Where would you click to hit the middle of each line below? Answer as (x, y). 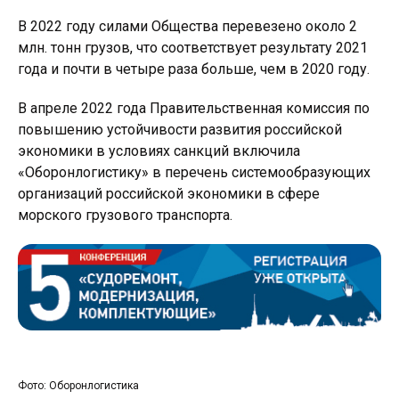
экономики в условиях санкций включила (159, 151)
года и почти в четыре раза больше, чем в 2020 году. (194, 69)
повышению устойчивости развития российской (180, 130)
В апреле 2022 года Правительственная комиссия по (194, 108)
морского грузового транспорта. (125, 215)
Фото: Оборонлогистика (78, 386)
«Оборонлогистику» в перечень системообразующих (194, 172)
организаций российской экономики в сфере (169, 194)
